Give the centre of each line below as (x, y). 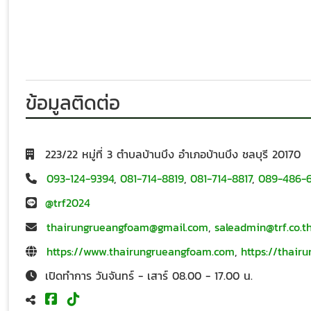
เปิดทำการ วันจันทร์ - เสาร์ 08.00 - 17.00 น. (149, 276)
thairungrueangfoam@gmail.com (127, 227)
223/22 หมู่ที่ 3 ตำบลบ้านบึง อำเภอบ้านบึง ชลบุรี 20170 (173, 154)
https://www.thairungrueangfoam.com (141, 252)
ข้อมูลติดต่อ (73, 103)
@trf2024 (68, 203)
